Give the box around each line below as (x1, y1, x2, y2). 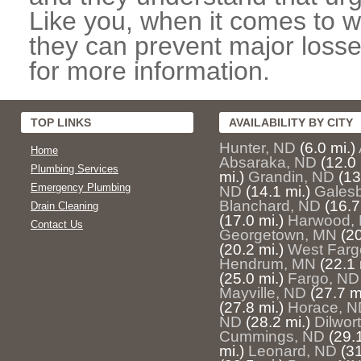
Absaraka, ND (219, 154, 317, 171)
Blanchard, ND (219, 197, 321, 214)
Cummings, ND (219, 328, 325, 345)
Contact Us (31, 218, 83, 230)
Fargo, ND (288, 270, 359, 287)
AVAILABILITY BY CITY (229, 116, 353, 129)
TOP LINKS (31, 116, 91, 129)
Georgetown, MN (219, 226, 337, 243)
